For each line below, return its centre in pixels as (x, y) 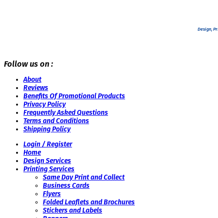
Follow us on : (28, 64)
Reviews (36, 88)
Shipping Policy (47, 129)
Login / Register (48, 145)
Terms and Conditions (56, 121)
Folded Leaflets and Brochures (89, 202)
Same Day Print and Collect (84, 178)
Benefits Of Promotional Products (74, 96)
